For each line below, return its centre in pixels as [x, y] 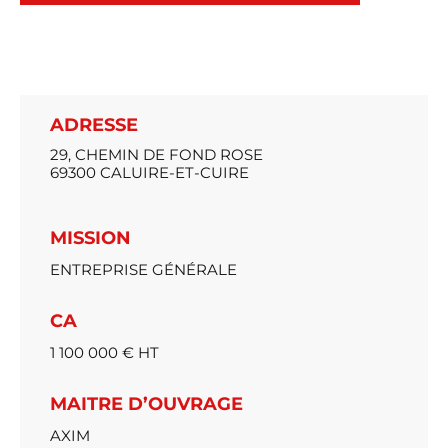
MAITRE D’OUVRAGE [146, 403]
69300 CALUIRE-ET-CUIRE [149, 172]
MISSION [90, 237]
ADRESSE [94, 124]
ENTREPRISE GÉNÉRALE [143, 269]
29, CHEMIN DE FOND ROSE [156, 154]
